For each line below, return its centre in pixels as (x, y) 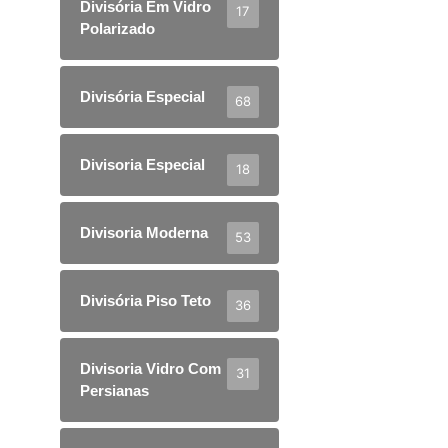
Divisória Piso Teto (145, 300)
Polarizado (117, 28)
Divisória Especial (142, 96)
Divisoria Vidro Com (150, 368)
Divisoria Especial (142, 164)
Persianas (114, 390)
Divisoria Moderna (144, 232)
